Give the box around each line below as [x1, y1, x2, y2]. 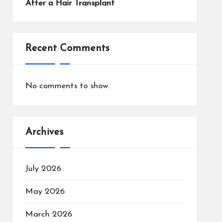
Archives [25, 127, 63, 137]
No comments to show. [25, 82, 110, 90]
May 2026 [25, 187, 65, 196]
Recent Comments [25, 44, 110, 54]
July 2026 [25, 165, 61, 173]
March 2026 [25, 210, 72, 219]
